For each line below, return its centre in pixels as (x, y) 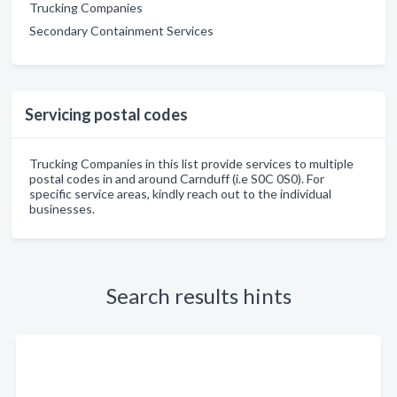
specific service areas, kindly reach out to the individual (180, 194)
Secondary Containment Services (121, 31)
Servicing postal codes (106, 114)
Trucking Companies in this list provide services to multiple (191, 163)
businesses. (62, 209)
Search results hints (198, 296)
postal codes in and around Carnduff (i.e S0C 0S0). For (177, 179)
